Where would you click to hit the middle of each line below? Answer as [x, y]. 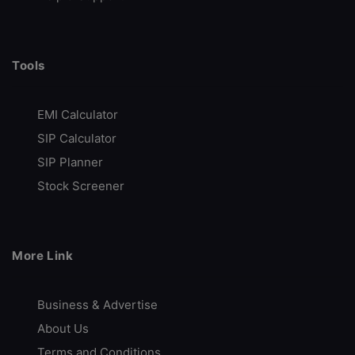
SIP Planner [70, 162]
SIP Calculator [77, 138]
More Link [43, 256]
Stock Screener [81, 186]
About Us [63, 328]
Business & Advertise [97, 305]
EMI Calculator [78, 115]
